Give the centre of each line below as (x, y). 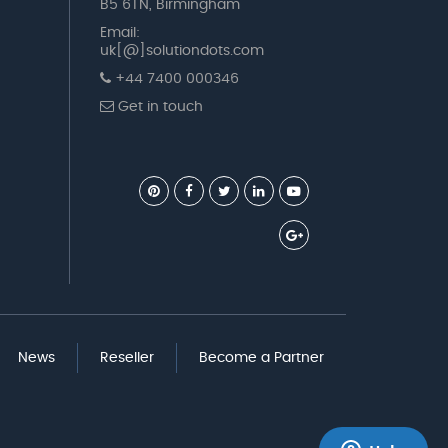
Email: (119, 32)
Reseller (127, 357)
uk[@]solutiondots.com (181, 50)
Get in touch (158, 106)
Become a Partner (261, 357)
